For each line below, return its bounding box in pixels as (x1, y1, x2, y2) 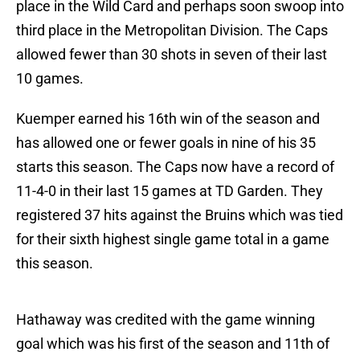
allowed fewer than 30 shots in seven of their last (16, 46, 327, 63)
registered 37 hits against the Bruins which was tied (16, 207, 343, 224)
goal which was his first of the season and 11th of (16, 335, 329, 353)
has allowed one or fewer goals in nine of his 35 (16, 134, 316, 152)
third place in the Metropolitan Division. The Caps (16, 22, 328, 39)
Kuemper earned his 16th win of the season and (16, 110, 320, 128)
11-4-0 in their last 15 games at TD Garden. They (16, 182, 323, 200)
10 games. (16, 70, 84, 88)
